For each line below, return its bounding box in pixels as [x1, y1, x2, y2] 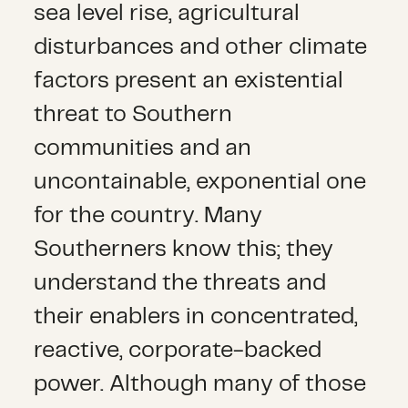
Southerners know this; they [34, 239, 334, 260]
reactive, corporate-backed [34, 340, 322, 362]
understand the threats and [34, 272, 327, 294]
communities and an [34, 138, 252, 159]
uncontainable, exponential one [34, 171, 367, 193]
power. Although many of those [34, 373, 367, 395]
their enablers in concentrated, [34, 306, 359, 328]
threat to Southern [34, 104, 233, 126]
